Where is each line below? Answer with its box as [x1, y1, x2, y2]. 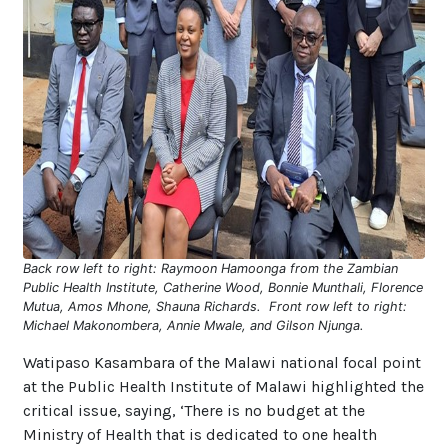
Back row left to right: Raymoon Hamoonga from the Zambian [23, 260, 398, 276]
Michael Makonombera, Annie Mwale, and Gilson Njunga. [23, 317, 364, 333]
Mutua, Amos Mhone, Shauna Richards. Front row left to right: [23, 298, 407, 314]
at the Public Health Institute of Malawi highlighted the [23, 376, 424, 396]
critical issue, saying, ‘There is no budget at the [23, 400, 365, 420]
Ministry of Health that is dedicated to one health [23, 424, 377, 444]
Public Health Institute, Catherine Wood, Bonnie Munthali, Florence [23, 279, 423, 295]
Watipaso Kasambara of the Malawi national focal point [23, 352, 421, 372]
